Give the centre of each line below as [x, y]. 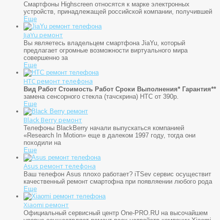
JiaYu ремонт [43, 35]
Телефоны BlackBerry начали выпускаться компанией [104, 128]
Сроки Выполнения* [148, 89]
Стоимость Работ [86, 89]
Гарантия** [199, 89]
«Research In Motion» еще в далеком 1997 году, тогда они [110, 135]
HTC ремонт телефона [58, 81]
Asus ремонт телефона [60, 166]
